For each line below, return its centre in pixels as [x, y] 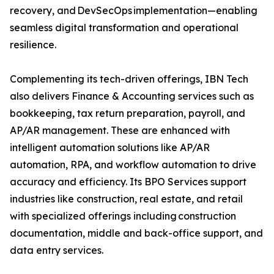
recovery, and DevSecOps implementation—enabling [134, 11]
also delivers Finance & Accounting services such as [132, 96]
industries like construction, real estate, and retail [126, 199]
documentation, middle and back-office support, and [136, 233]
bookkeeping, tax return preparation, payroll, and [128, 113]
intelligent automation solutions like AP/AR [110, 148]
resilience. [40, 45]
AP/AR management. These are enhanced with [120, 131]
